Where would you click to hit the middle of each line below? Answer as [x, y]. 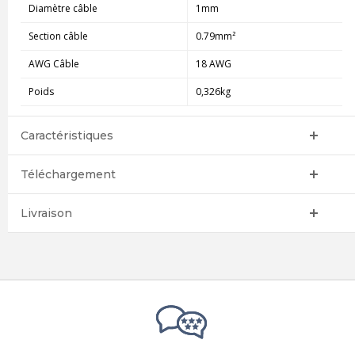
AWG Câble [53, 63]
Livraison [46, 213]
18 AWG [213, 63]
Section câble [58, 36]
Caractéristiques [67, 135]
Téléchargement [68, 174]
